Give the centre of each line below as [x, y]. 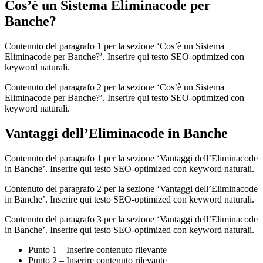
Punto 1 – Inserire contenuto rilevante [97, 250]
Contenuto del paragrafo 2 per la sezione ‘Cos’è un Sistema [114, 87]
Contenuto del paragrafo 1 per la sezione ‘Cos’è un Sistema [114, 46]
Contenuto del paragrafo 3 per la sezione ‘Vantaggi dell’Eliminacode [131, 220]
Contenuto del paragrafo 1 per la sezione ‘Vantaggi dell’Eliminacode [131, 159]
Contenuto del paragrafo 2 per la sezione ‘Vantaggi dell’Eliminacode [131, 189]
